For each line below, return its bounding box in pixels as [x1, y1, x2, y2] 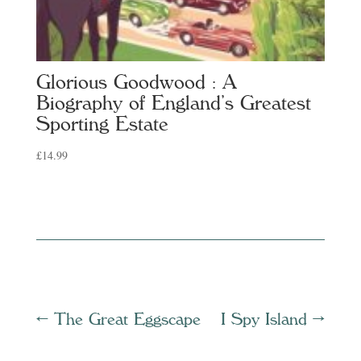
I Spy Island [221, 310, 308, 329]
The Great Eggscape [53, 310, 201, 329]
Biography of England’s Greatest [35, 93, 311, 114]
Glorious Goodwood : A [35, 72, 237, 93]
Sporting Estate [35, 114, 168, 135]
